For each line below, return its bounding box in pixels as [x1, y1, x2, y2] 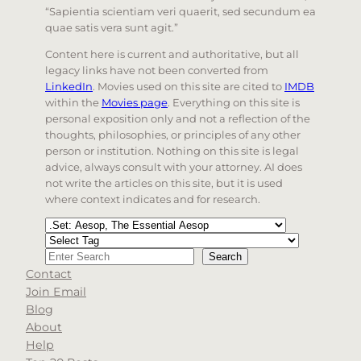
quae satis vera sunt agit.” [45, 21, 178, 35]
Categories [44, 218, 97, 231]
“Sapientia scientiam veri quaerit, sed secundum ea [45, 5, 316, 19]
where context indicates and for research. [45, 193, 260, 206]
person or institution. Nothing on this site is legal [45, 144, 299, 158]
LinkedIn [45, 80, 93, 93]
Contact [26, 267, 72, 282]
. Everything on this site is [168, 96, 300, 110]
